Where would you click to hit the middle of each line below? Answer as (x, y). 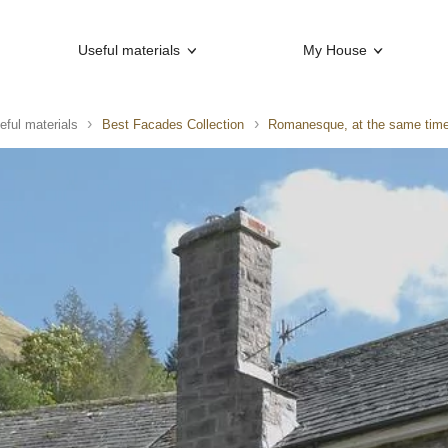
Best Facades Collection (173, 124)
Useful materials (129, 50)
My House (334, 50)
